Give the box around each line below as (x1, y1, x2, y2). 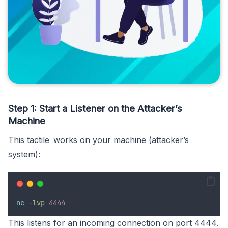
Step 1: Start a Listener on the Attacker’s (8, 103, 182, 115)
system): (8, 149, 40, 160)
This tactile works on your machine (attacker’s (8, 135, 189, 146)
